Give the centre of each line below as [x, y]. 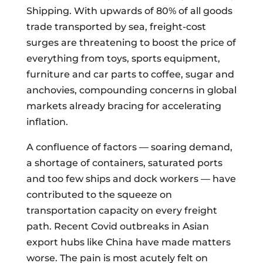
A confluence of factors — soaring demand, [129, 147]
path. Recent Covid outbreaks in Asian [117, 226]
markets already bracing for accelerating [124, 106]
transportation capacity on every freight [122, 210]
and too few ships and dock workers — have [131, 179]
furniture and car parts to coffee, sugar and [130, 74]
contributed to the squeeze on [99, 195]
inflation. [48, 122]
